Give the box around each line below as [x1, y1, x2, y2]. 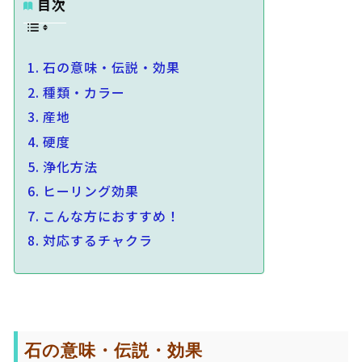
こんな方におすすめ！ [42, 205, 180, 225]
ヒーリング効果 [42, 181, 139, 201]
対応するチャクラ [42, 230, 153, 250]
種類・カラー [42, 82, 125, 102]
